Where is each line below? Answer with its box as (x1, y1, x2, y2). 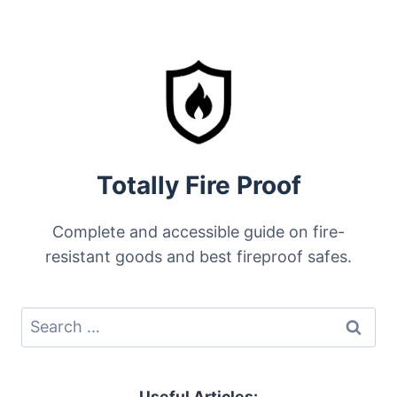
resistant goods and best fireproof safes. (45, 247, 352, 267)
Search (20, 309, 73, 329)
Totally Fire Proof (96, 170, 301, 201)
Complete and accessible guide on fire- (52, 222, 345, 242)
